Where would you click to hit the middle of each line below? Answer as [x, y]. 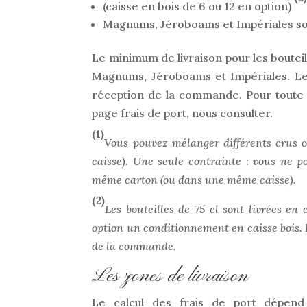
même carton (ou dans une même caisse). [194, 180]
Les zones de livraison [170, 276]
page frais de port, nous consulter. [183, 113]
